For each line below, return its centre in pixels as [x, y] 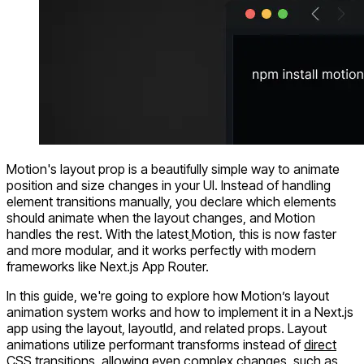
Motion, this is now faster [264, 234]
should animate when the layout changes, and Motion [161, 217]
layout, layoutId [130, 328]
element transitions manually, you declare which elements [171, 201]
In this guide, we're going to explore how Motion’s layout [168, 295]
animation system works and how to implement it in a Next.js [180, 312]
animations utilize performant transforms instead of [155, 344]
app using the [47, 328]
